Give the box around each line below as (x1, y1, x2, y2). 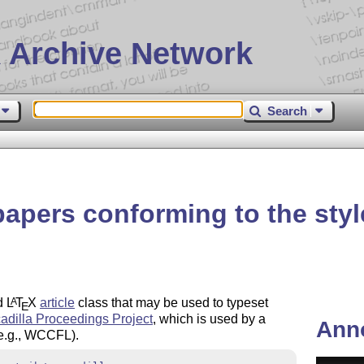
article (39, 296, 75, 310)
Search (267, 103, 308, 118)
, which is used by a (152, 312, 266, 327)
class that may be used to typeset (74, 296, 268, 310)
